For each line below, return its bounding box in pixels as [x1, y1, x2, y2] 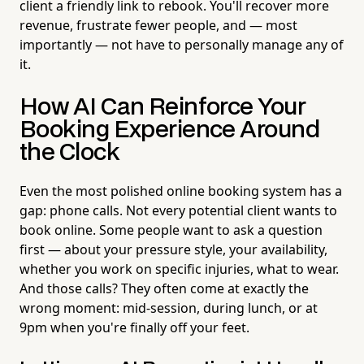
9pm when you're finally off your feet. [19, 318, 249, 336]
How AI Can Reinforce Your [19, 96, 306, 119]
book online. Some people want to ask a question [19, 220, 323, 239]
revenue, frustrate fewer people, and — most [19, 15, 297, 34]
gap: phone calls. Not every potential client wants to [19, 201, 337, 219]
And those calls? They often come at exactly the [19, 279, 309, 297]
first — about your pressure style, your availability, [19, 240, 327, 258]
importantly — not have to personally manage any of [19, 35, 344, 54]
